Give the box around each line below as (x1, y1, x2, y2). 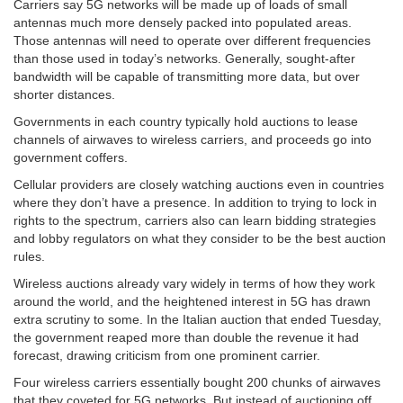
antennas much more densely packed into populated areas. (13, 15, 352, 31)
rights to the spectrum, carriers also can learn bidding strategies (13, 213, 376, 228)
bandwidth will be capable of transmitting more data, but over (13, 69, 360, 85)
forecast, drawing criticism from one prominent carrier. (13, 348, 320, 363)
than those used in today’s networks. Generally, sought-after (13, 51, 355, 67)
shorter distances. (13, 87, 115, 103)
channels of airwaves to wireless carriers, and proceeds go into (13, 132, 372, 148)
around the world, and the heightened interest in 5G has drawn (13, 294, 371, 309)
